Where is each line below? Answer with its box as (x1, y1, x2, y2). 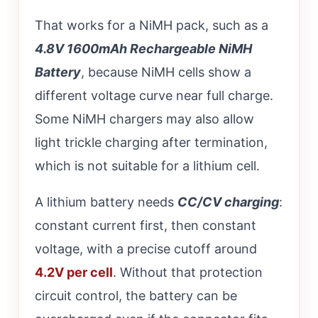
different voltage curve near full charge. (35, 88, 273, 104)
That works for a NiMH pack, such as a (35, 18, 268, 33)
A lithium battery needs (35, 194, 177, 210)
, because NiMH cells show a (81, 65, 251, 80)
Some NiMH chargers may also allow (35, 111, 254, 127)
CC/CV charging (177, 194, 279, 210)
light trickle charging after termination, (35, 135, 268, 150)
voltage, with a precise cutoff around (35, 241, 257, 257)
